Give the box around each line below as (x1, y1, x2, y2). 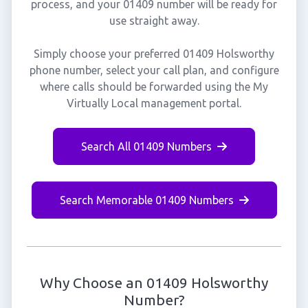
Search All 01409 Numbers (81, 140, 212, 153)
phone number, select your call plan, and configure (29, 64, 279, 76)
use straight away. (109, 14, 199, 27)
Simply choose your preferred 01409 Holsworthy (34, 47, 274, 60)
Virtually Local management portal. (67, 97, 241, 109)
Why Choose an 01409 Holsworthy (40, 274, 268, 291)
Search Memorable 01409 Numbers (59, 194, 234, 206)
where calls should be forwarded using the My (40, 80, 268, 93)
